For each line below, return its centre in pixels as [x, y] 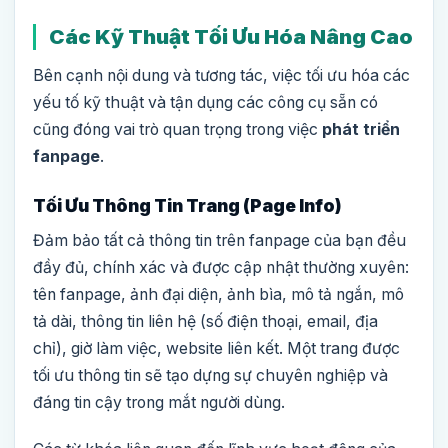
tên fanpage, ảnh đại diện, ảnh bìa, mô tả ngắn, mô [218, 295]
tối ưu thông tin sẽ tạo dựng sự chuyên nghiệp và [210, 376]
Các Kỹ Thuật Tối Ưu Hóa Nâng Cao [231, 37]
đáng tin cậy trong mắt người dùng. [159, 403]
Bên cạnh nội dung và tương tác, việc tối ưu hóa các [221, 76]
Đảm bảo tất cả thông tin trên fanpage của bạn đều [219, 241]
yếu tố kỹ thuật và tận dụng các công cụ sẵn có [205, 103]
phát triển [361, 130]
